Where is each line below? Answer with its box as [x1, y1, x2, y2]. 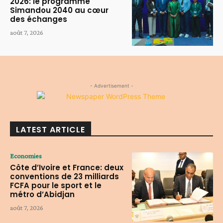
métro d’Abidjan [10, 189, 75, 200]
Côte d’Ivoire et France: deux [10, 162, 123, 173]
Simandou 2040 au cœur [10, 4, 109, 15]
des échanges [10, 13, 67, 24]
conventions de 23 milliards [10, 171, 119, 182]
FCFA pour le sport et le [10, 180, 102, 191]
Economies [10, 152, 42, 160]
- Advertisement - [90, 83, 133, 89]
